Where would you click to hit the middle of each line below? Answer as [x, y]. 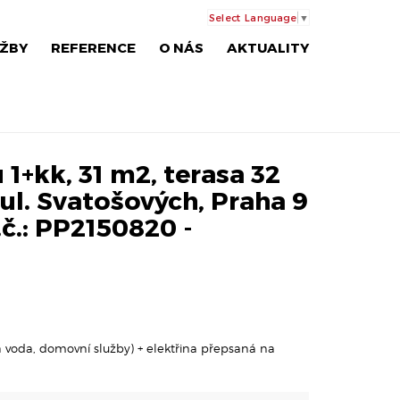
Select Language [253, 17]
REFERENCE [93, 47]
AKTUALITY [268, 47]
